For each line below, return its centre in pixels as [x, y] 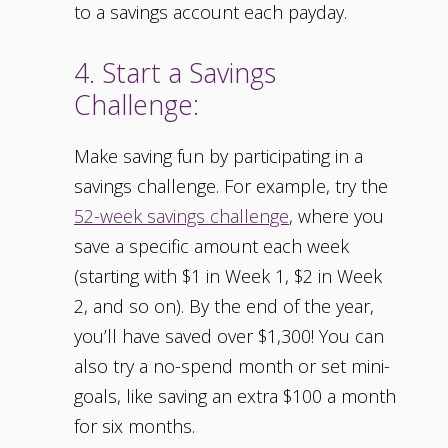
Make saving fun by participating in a [218, 156]
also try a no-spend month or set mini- [232, 366]
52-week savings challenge [181, 216]
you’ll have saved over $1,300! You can [229, 336]
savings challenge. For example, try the [231, 186]
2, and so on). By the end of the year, [224, 306]
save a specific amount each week [211, 246]
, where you [336, 216]
